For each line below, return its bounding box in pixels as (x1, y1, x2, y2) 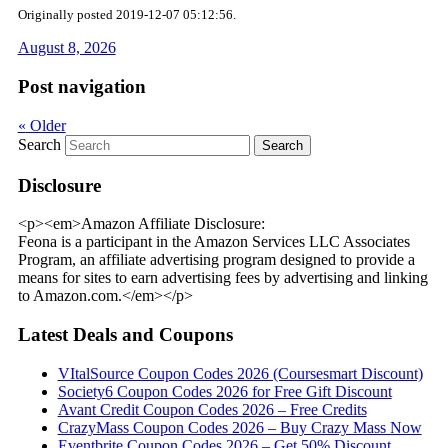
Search (17, 135, 61, 153)
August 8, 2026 (17, 39, 116, 57)
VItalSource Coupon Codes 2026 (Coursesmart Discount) (57, 364, 423, 382)
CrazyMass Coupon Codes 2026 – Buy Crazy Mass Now (57, 418, 422, 436)
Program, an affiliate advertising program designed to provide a (17, 251, 415, 269)
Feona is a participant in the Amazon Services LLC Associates (17, 233, 410, 251)
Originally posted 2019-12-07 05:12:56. (17, 7, 236, 23)
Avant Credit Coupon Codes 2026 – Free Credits (57, 400, 367, 418)
